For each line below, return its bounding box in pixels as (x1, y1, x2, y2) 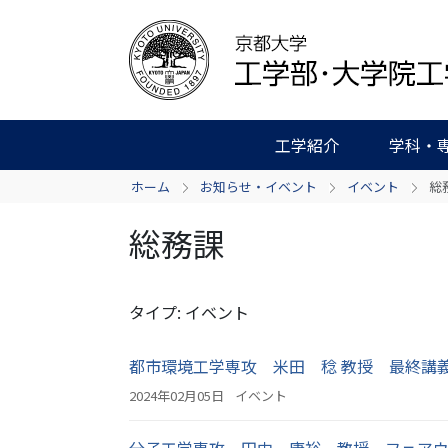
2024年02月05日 (129, 386, 224, 405)
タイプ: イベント (129, 300, 249, 324)
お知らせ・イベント (200, 177, 317, 196)
